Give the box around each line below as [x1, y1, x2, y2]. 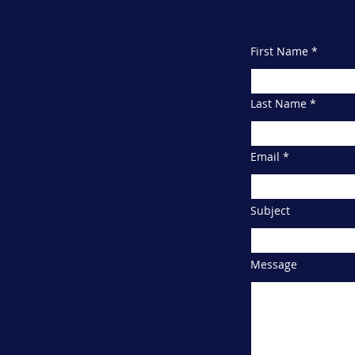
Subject [250, 203, 290, 218]
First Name [250, 44, 308, 59]
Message [250, 257, 297, 272]
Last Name [250, 96, 307, 111]
